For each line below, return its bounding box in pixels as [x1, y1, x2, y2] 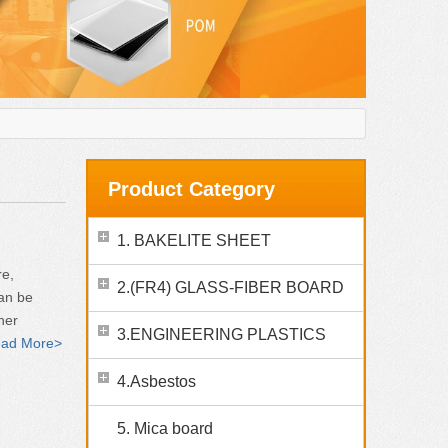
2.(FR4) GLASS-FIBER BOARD [117, 279, 344, 297]
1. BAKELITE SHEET [117, 232, 271, 250]
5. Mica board [117, 420, 213, 438]
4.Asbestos [117, 373, 196, 391]
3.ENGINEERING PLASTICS [117, 326, 326, 344]
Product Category [108, 178, 275, 201]
